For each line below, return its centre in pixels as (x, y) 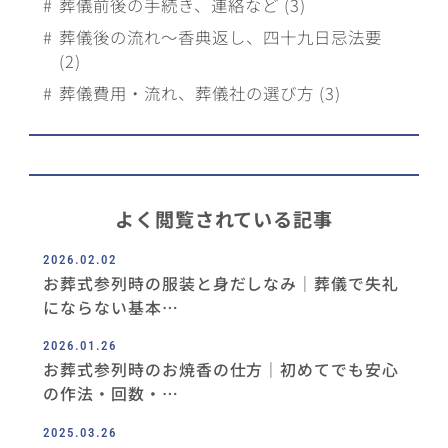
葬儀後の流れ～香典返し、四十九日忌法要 (220, 36)
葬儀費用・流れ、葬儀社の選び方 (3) (200, 93)
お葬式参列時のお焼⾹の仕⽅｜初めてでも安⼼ (221, 370)
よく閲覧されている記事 (224, 218)
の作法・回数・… (111, 394)
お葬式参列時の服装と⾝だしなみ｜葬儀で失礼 (221, 284)
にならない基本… (111, 308)
